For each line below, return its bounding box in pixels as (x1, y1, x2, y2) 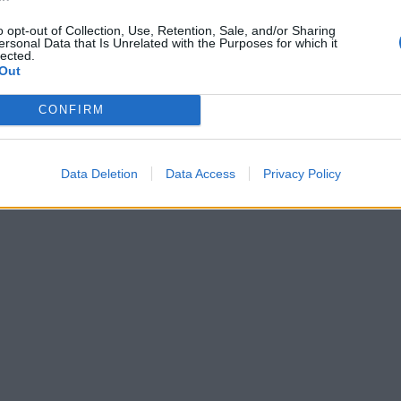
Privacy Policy (262, 166, 341, 181)
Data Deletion (60, 166, 138, 181)
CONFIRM (38, 103, 105, 116)
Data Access (165, 166, 235, 181)
